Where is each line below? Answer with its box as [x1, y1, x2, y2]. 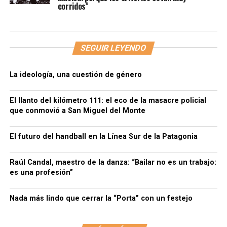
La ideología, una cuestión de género [9, 70, 142, 79]
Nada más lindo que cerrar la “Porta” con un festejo [9, 194, 193, 203]
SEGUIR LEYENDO [79, 43, 148, 53]
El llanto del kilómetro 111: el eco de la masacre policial [9, 96, 206, 105]
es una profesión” [9, 168, 73, 177]
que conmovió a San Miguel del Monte [9, 106, 145, 115]
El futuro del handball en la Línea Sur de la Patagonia [9, 132, 198, 141]
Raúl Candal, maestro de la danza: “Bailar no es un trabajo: [9, 158, 216, 167]
